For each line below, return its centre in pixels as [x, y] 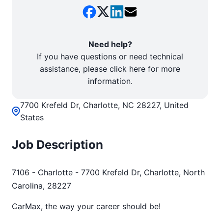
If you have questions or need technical [110, 56]
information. [110, 81]
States [32, 117]
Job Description [57, 145]
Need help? [110, 44]
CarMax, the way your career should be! [87, 206]
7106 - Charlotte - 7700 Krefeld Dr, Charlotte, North [108, 172]
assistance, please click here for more [110, 69]
